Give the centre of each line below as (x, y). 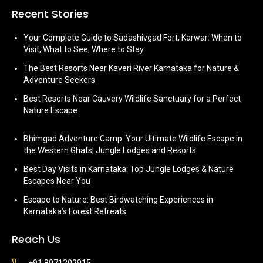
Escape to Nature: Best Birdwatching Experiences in (118, 200)
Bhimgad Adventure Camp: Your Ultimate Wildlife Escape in (133, 139)
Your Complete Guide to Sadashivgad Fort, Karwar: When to (133, 38)
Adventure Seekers (59, 80)
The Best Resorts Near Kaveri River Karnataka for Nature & (131, 68)
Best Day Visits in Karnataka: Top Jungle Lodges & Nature (129, 169)
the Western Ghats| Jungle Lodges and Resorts (110, 150)
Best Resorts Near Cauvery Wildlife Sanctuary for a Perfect (132, 99)
